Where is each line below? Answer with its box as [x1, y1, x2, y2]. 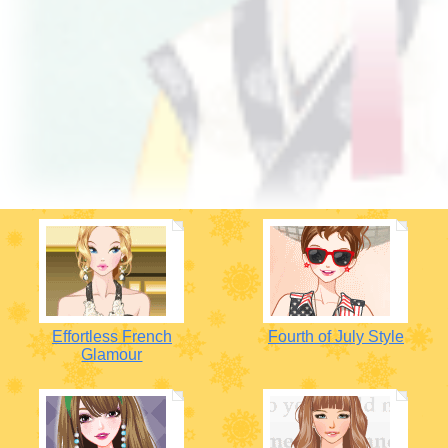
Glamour [81, 346, 143, 363]
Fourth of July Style [267, 328, 404, 345]
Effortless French [51, 328, 172, 345]
